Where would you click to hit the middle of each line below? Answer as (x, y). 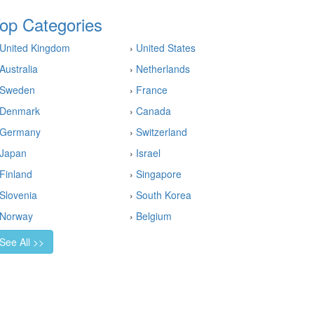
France (152, 90)
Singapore (159, 174)
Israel (148, 153)
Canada (153, 111)
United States (166, 48)
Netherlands (163, 69)
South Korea (164, 195)
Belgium (154, 216)
